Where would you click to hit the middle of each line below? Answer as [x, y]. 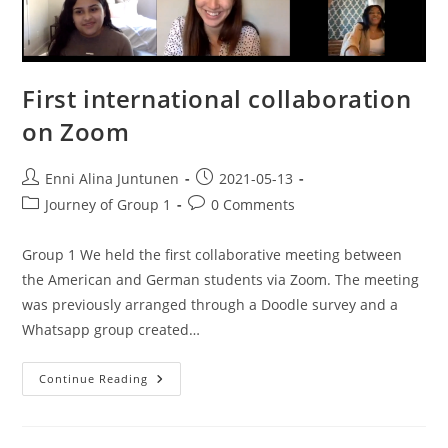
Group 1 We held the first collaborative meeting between [212, 254]
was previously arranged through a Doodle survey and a [210, 304]
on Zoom [76, 131]
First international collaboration [217, 98]
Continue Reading [94, 378]
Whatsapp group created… [111, 329]
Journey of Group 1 [108, 204]
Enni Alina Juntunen [112, 178]
